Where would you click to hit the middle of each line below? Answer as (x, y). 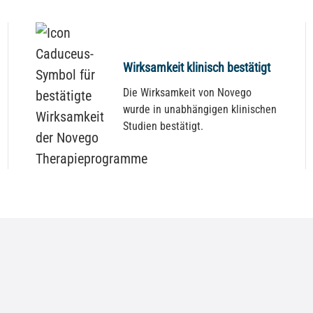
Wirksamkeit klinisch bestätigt (197, 67)
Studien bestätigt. (163, 126)
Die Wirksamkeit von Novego (188, 92)
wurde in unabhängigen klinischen (200, 109)
